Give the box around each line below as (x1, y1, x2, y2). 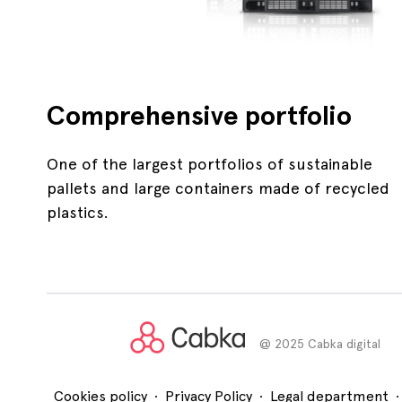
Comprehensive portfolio (47, 98, 352, 132)
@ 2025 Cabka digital (258, 336, 380, 351)
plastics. (47, 203, 109, 223)
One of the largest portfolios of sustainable (47, 154, 372, 174)
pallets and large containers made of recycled (47, 179, 389, 198)
